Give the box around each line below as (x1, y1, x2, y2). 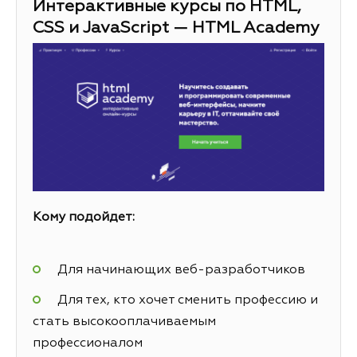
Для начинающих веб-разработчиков (57, 263, 305, 277)
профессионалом (33, 336, 143, 350)
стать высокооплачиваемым (33, 315, 216, 328)
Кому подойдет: (33, 211, 135, 225)
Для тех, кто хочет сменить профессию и (57, 293, 318, 307)
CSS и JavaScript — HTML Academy (33, 19, 320, 37)
